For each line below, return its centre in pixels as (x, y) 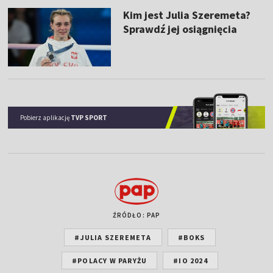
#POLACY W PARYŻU (110, 260)
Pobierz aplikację (46, 117)
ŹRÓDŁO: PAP (136, 215)
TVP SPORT (89, 117)
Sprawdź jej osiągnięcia (180, 29)
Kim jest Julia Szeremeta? (186, 15)
